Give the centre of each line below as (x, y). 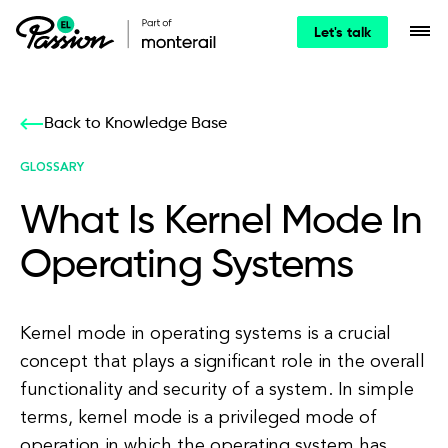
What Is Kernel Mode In (221, 222)
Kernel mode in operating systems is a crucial (205, 334)
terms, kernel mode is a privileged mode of (198, 418)
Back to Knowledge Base (135, 124)
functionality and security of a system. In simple (217, 390)
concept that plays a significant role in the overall (222, 362)
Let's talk (342, 33)
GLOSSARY (52, 168)
